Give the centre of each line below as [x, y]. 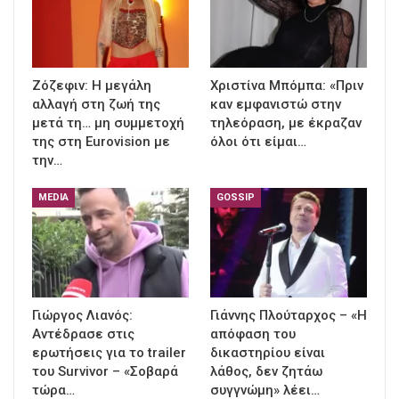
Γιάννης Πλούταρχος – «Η [289, 316]
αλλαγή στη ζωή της [96, 104]
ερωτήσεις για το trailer [109, 353]
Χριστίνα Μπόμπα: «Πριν [287, 85]
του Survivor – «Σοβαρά [105, 372]
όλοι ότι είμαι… [258, 141]
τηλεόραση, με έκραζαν [286, 122]
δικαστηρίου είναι [268, 353]
